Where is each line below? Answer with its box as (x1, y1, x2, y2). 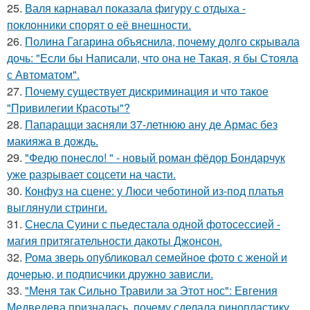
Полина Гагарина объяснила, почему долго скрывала (25, 33, 300, 49)
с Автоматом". (7, 66, 80, 82)
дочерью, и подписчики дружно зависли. (7, 265, 213, 282)
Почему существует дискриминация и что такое (25, 82, 268, 99)
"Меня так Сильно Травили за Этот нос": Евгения (25, 282, 277, 298)
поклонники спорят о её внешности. (7, 16, 191, 33)
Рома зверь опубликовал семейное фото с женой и (25, 248, 287, 265)
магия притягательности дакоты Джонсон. (7, 232, 222, 248)
